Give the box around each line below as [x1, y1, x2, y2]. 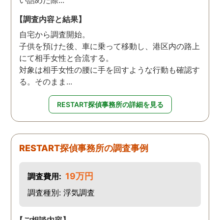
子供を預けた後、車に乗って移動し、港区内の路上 [19, 41, 200, 52]
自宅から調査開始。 [19, 29, 90, 40]
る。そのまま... [19, 77, 73, 87]
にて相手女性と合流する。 [19, 53, 114, 63]
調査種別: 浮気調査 [27, 188, 95, 198]
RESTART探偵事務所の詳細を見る [56, 100, 164, 109]
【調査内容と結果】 [15, 14, 86, 25]
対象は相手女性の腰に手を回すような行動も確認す [19, 65, 200, 75]
